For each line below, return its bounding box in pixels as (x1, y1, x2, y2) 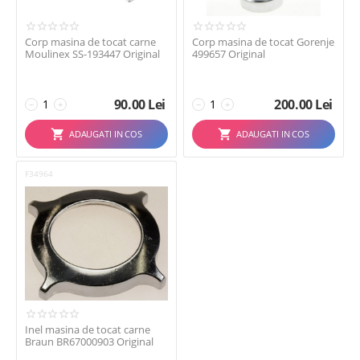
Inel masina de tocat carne (25, 322, 150, 337)
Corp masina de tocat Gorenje (192, 35, 334, 49)
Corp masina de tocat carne (25, 35, 156, 49)
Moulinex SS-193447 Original (25, 47, 160, 61)
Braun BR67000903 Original (25, 334, 153, 349)
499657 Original (192, 47, 265, 61)
